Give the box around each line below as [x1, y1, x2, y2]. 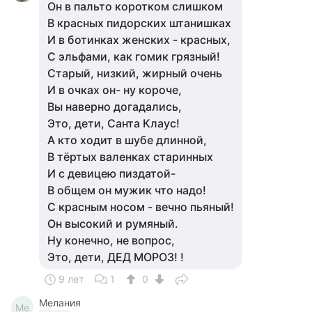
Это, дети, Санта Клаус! [47, 116, 180, 130]
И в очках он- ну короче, [47, 83, 182, 97]
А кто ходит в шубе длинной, [47, 133, 207, 147]
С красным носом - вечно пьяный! [47, 200, 234, 214]
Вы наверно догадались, [47, 100, 182, 114]
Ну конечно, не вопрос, [47, 233, 175, 247]
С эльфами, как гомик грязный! [47, 49, 220, 63]
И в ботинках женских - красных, [47, 33, 231, 47]
